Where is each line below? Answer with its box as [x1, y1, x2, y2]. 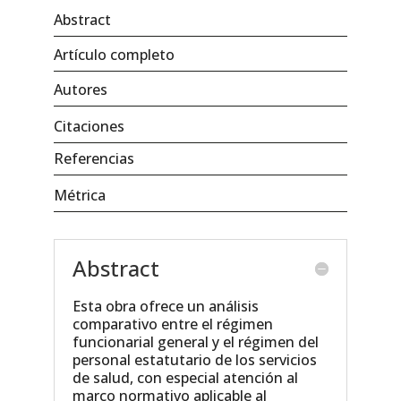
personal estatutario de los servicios [72, 349, 317, 370]
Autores [53, 79, 107, 99]
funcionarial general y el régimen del [72, 331, 319, 352]
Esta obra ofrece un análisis [72, 295, 259, 316]
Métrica [53, 184, 106, 205]
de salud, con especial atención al [72, 367, 298, 388]
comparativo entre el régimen [72, 313, 273, 334]
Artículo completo [53, 44, 175, 64]
